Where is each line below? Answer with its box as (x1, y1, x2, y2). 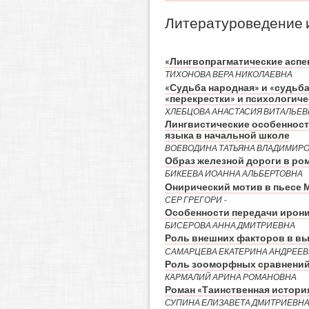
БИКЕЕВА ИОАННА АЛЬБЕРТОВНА (164, 169, 303, 179)
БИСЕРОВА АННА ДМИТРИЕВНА (164, 221, 295, 230)
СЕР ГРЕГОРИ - (164, 195, 226, 204)
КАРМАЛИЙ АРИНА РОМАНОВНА (164, 272, 297, 281)
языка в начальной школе (164, 129, 290, 141)
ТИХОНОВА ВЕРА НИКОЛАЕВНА (164, 70, 292, 79)
